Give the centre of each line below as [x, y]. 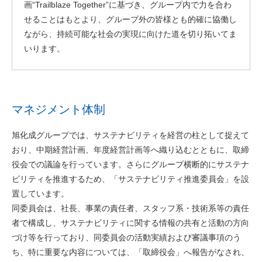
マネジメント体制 [58, 109]
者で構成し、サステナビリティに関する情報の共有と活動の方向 [130, 223]
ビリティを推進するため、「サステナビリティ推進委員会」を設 [130, 179]
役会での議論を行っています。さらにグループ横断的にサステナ [130, 164]
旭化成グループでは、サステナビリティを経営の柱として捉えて [130, 135]
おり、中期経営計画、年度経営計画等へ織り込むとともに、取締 [130, 150]
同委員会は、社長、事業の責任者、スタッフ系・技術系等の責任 [130, 208]
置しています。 [40, 194]
